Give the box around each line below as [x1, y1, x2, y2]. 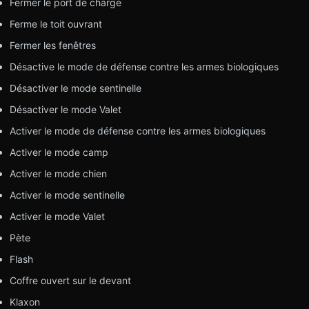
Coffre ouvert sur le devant [9, 274, 131, 286]
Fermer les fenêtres [9, 39, 96, 51]
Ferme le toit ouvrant [9, 17, 102, 30]
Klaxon [9, 295, 40, 308]
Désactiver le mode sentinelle [9, 81, 141, 94]
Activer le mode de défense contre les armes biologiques [9, 124, 266, 137]
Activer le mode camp [9, 146, 108, 158]
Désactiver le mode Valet [9, 103, 121, 115]
